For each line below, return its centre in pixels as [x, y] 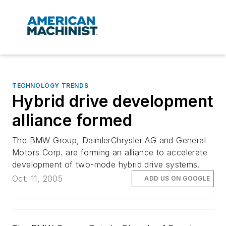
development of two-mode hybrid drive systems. [106, 165]
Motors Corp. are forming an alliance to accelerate [110, 153]
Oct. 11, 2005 [38, 179]
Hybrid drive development [113, 101]
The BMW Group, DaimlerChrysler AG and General [109, 140]
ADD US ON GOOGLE [177, 179]
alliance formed [72, 121]
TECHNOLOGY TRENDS [50, 86]
